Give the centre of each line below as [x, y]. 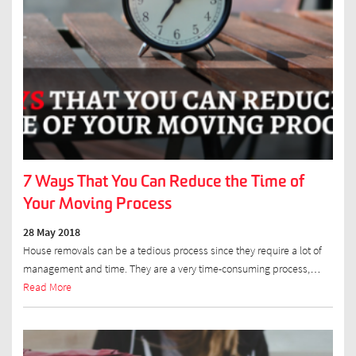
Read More [47, 287]
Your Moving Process [97, 203]
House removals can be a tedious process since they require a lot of [172, 250]
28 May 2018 [51, 232]
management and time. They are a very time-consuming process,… [172, 269]
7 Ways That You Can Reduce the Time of [163, 181]
